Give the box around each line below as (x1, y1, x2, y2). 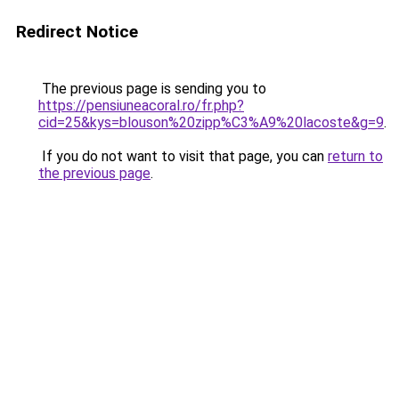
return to (328, 148, 383, 165)
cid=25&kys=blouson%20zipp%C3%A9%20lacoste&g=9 (38, 114, 384, 131)
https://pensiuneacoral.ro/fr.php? (38, 97, 244, 114)
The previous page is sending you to (38, 80, 266, 97)
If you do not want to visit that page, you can (38, 148, 328, 165)
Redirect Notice (16, 21, 138, 42)
